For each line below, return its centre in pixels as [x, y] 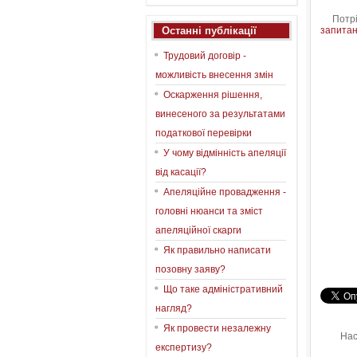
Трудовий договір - [205, 56]
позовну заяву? [190, 269]
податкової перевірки [204, 133]
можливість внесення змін [214, 75]
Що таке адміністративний [223, 289]
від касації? [181, 172]
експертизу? [184, 347]
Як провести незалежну [217, 328]
